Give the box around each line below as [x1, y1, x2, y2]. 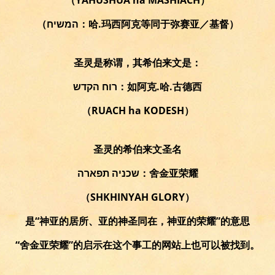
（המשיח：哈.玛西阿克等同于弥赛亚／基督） [78, 17, 239, 31]
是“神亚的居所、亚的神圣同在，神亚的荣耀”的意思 [25, 214, 250, 228]
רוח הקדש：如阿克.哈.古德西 [117, 79, 202, 93]
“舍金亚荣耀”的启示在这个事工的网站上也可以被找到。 [15, 238, 260, 252]
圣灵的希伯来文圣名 [93, 142, 182, 156]
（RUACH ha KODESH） [81, 103, 194, 117]
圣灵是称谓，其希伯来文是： [74, 55, 201, 69]
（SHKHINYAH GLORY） [80, 190, 195, 204]
